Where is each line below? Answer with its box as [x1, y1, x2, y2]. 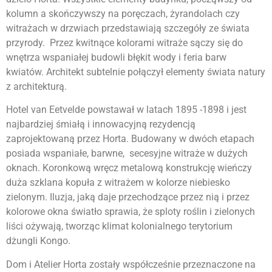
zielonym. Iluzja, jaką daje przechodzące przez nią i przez [6, 191, 250, 203]
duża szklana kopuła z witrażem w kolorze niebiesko [6, 177, 230, 189]
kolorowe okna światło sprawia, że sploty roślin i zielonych [6, 206, 255, 218]
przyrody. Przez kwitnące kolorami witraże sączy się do [6, 36, 243, 49]
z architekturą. [6, 80, 67, 92]
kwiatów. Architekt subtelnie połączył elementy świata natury [6, 66, 265, 78]
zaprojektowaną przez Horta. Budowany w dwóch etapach [6, 133, 254, 145]
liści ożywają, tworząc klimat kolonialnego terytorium [6, 220, 233, 233]
